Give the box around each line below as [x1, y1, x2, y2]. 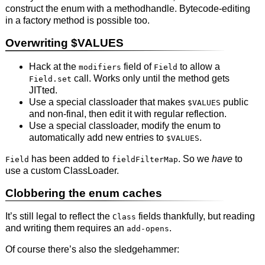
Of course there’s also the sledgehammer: [5, 244, 179, 255]
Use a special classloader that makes [28, 96, 188, 107]
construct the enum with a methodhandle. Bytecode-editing [5, 3, 250, 14]
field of [121, 61, 154, 72]
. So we [177, 153, 212, 164]
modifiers [78, 62, 121, 72]
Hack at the [28, 61, 79, 72]
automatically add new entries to [28, 132, 166, 143]
